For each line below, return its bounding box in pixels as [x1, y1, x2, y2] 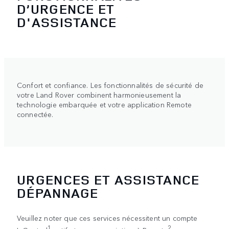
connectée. [17, 109, 54, 120]
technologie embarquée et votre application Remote [17, 99, 192, 110]
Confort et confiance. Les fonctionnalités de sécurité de [17, 80, 203, 90]
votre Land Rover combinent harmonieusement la [17, 89, 181, 100]
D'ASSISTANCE [17, 13, 117, 31]
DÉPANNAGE [17, 184, 99, 202]
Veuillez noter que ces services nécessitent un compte [17, 212, 198, 223]
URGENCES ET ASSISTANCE [17, 170, 200, 189]
